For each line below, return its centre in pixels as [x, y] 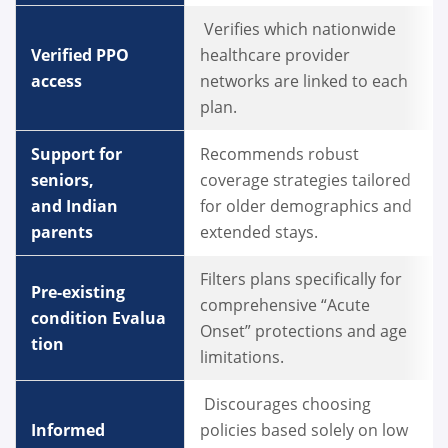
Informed [68, 430]
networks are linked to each [304, 81]
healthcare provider [275, 55]
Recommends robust [279, 154]
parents [64, 232]
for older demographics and [306, 206]
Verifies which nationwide [298, 29]
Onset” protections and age [303, 331]
